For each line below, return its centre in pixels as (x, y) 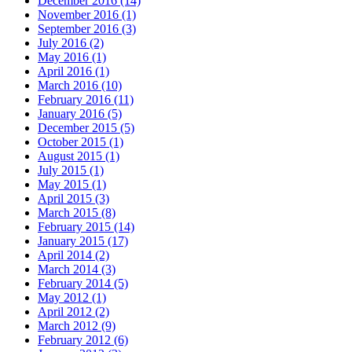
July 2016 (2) (71, 42)
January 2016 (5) (80, 113)
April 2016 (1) (73, 71)
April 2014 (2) (73, 255)
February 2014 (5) (83, 283)
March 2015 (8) (77, 212)
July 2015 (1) (71, 170)
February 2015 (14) (86, 226)
